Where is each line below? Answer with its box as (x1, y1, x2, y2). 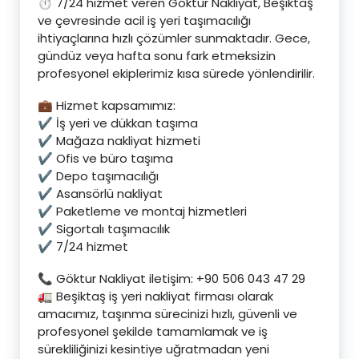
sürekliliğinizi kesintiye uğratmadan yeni (38, 340, 269, 357)
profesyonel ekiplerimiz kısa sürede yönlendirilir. (38, 64, 315, 82)
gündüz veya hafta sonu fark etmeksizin (38, 46, 276, 64)
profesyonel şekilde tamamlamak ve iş (38, 322, 268, 340)
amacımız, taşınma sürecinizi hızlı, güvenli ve (38, 305, 297, 322)
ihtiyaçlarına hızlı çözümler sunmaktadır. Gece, (38, 29, 310, 46)
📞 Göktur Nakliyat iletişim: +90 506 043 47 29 (38, 269, 305, 287)
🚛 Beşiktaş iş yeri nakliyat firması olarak (38, 287, 273, 305)
